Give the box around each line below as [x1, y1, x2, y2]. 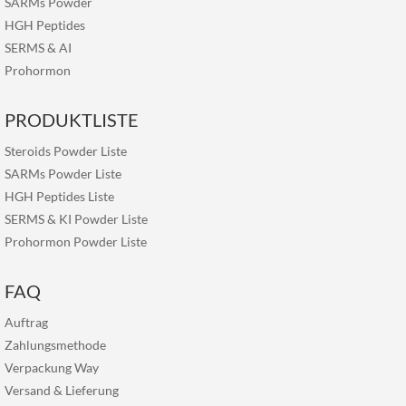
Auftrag [5, 314, 48, 330]
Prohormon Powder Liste [5, 234, 147, 249]
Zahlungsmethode [5, 337, 106, 353]
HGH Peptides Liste [5, 188, 114, 204]
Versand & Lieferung [5, 382, 119, 398]
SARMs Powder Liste [5, 166, 121, 181]
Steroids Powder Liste [5, 143, 127, 159]
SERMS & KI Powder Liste [5, 211, 148, 227]
